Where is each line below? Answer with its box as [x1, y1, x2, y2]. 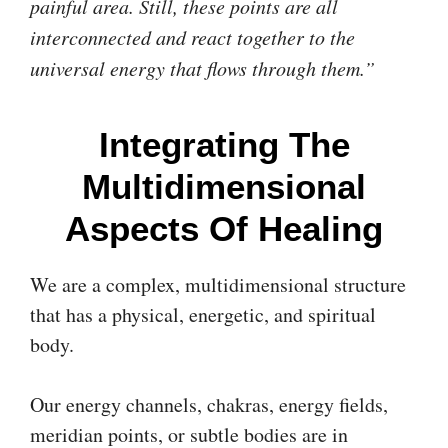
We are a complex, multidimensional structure [30, 270, 406, 298]
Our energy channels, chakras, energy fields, [30, 390, 388, 418]
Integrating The [98, 124, 350, 164]
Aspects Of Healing [65, 208, 383, 248]
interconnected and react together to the [30, 23, 355, 50]
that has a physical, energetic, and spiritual [30, 300, 376, 328]
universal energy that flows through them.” [30, 54, 375, 81]
